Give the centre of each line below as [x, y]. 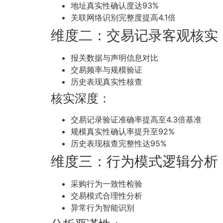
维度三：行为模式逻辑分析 [134, 162]
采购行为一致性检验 [107, 184]
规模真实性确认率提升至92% [123, 132]
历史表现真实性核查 [107, 82]
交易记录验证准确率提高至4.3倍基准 [136, 120]
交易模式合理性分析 [107, 196]
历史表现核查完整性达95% [119, 144]
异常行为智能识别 [103, 208]
